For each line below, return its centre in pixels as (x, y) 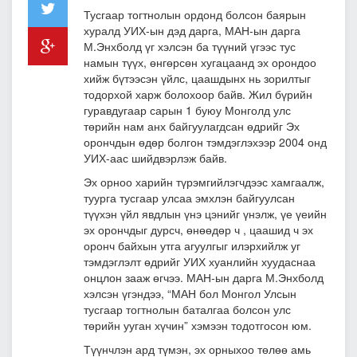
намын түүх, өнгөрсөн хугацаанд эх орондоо (200, 62)
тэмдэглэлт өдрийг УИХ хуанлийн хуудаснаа (200, 261)
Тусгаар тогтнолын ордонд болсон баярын (195, 14)
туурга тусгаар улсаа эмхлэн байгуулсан (189, 197)
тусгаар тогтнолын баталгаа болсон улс (187, 309)
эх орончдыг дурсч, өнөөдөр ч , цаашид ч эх (198, 229)
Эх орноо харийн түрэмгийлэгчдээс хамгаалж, (204, 181)
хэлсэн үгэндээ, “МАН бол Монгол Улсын (190, 293)
